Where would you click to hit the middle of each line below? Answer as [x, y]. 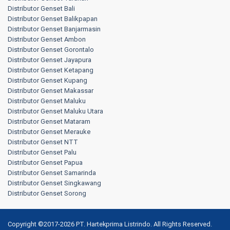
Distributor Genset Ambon [47, 40]
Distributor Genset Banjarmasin [54, 29]
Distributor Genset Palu [42, 152]
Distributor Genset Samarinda [52, 173]
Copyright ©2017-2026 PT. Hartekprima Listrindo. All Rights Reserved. [110, 224]
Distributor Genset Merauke [49, 132]
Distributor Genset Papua [45, 163]
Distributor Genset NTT [43, 142]
